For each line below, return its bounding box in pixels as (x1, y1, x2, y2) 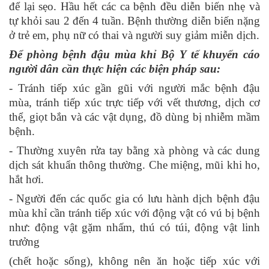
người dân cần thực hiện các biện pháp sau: (9, 62, 223, 76)
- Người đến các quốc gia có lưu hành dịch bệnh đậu (9, 192, 260, 205)
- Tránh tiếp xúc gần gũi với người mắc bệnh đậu (9, 82, 260, 95)
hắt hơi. (9, 173, 44, 186)
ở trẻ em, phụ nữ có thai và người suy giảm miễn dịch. (9, 29, 259, 42)
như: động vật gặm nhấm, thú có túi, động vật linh (9, 221, 260, 234)
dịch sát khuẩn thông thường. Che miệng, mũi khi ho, (9, 159, 260, 172)
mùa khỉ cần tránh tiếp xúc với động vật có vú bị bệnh (9, 207, 260, 220)
